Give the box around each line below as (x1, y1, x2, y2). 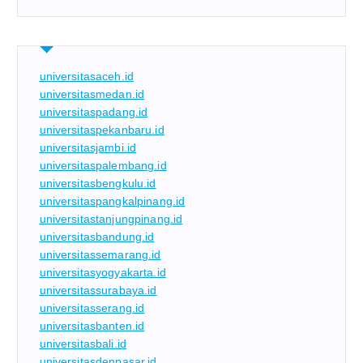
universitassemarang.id (39, 248, 161, 262)
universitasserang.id (39, 301, 145, 315)
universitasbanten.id (39, 319, 145, 333)
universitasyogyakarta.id (39, 266, 166, 280)
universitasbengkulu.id (39, 177, 156, 190)
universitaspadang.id (39, 105, 148, 119)
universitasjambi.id (39, 141, 137, 155)
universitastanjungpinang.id (39, 212, 183, 226)
